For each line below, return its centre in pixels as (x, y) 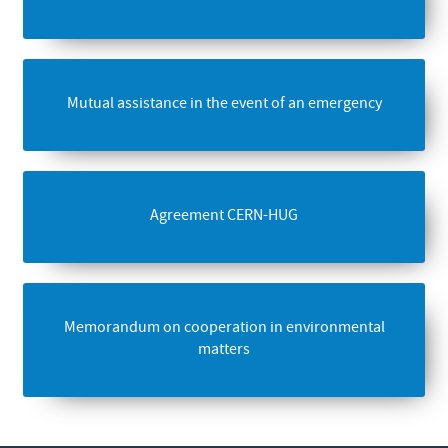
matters (224, 350)
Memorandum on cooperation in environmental (224, 328)
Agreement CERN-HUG (224, 216)
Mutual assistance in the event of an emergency (224, 104)
